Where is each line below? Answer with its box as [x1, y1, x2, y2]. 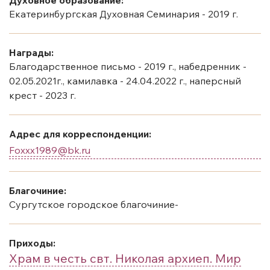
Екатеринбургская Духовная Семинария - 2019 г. [9, 7, 238, 20]
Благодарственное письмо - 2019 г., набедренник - [9, 60, 246, 72]
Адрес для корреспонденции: [9, 127, 151, 140]
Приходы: [9, 236, 55, 249]
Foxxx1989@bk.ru [9, 143, 90, 156]
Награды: [9, 46, 54, 58]
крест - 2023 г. [9, 89, 76, 101]
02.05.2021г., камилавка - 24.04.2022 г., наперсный [9, 74, 241, 87]
